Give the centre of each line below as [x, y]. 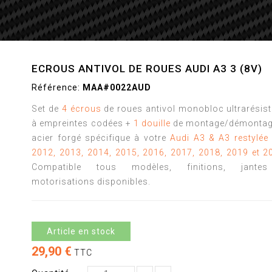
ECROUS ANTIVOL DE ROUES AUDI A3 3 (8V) [147, 69]
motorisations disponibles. [91, 182]
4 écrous [81, 109]
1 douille [152, 123]
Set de [47, 109]
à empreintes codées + [83, 123]
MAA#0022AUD [117, 87]
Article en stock [81, 231]
